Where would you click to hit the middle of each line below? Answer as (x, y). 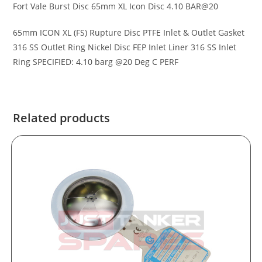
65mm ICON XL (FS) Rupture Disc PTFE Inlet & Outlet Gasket (129, 33)
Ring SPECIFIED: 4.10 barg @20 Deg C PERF (96, 62)
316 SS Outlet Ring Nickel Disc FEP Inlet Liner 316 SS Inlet (125, 47)
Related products (62, 118)
